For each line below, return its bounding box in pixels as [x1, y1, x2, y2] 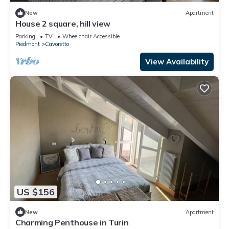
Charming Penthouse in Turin [15, 217, 129, 228]
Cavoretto [45, 40, 69, 48]
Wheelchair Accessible [62, 32, 120, 40]
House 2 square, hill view [15, 18, 110, 29]
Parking [15, 32, 35, 40]
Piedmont [15, 40, 40, 48]
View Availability [145, 56, 209, 66]
